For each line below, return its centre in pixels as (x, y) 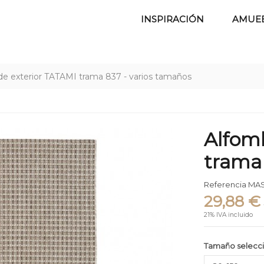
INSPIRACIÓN (173, 19)
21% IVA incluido (229, 214)
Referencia (225, 185)
